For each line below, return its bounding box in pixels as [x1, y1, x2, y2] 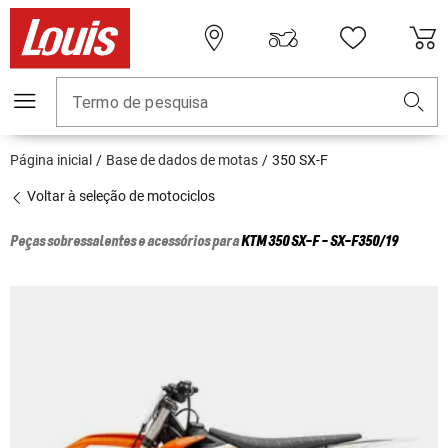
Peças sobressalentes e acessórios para [10, 234, 241, 251]
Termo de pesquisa [72, 93, 209, 113]
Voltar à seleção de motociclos [24, 188, 215, 205]
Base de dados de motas [106, 152, 258, 169]
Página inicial [10, 152, 92, 169]
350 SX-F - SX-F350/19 [268, 234, 398, 251]
